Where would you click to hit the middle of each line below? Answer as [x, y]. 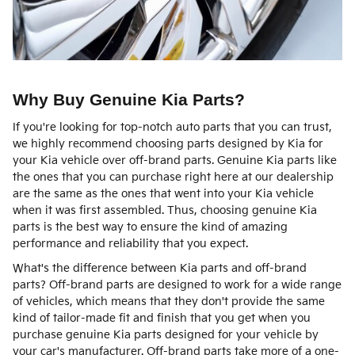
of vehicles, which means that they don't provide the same [169, 301]
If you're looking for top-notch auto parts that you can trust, [172, 127]
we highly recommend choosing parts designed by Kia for [168, 143]
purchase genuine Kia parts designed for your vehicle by [166, 334]
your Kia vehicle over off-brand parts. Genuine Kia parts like [175, 160]
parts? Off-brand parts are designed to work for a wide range [177, 284]
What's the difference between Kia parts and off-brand [160, 268]
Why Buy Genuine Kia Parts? [129, 100]
